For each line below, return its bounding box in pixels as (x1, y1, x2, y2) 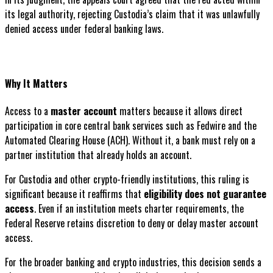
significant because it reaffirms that (5, 186, 144, 202)
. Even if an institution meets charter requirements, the (34, 201, 244, 216)
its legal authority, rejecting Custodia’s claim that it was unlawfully (5, 6, 260, 21)
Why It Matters (5, 76, 68, 91)
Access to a (5, 104, 51, 119)
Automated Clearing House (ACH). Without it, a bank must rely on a (5, 133, 255, 148)
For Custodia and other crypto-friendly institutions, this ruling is (5, 172, 249, 187)
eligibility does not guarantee (144, 186, 266, 202)
